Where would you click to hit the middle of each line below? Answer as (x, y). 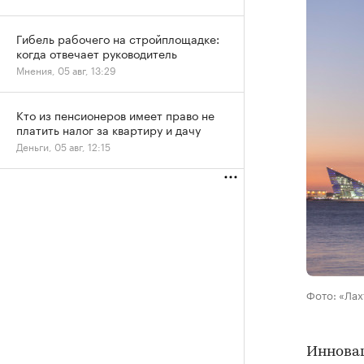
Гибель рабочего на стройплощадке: (118, 38)
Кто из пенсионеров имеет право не (115, 115)
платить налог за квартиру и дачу (108, 129)
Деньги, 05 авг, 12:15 (63, 146)
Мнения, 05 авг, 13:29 (66, 69)
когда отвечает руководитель (97, 53)
